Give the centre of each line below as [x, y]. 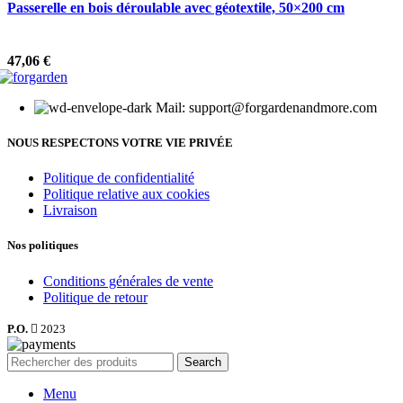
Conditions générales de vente [128, 281]
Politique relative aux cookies [126, 194]
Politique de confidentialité [119, 178]
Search [203, 362]
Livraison [70, 210]
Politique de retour [95, 297]
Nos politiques [43, 246]
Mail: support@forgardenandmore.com [266, 107]
